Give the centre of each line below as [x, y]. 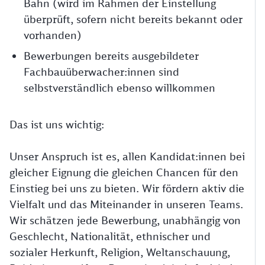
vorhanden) [53, 35]
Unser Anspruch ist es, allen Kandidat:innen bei [127, 156]
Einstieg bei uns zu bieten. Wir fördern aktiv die [127, 188]
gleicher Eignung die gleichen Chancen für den [124, 172]
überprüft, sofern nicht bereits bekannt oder [133, 19]
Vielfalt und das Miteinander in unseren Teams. [126, 204]
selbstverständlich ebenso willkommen [119, 88]
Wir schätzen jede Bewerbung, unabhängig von [125, 220]
